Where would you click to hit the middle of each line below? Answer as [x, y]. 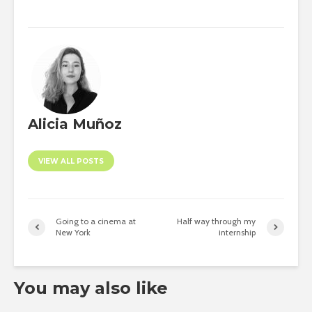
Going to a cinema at [96, 221]
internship [237, 233]
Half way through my [217, 221]
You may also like [91, 288]
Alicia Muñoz [75, 124]
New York [73, 233]
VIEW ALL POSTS [71, 162]
